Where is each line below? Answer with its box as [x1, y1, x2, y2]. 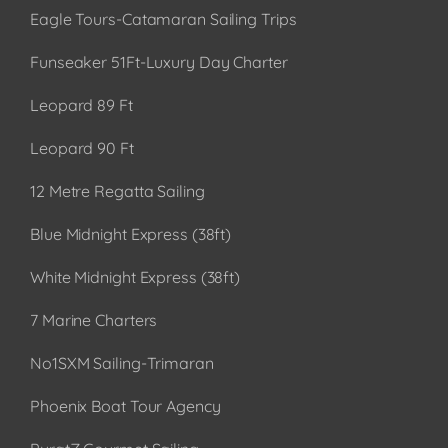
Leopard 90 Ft [30, 138, 134, 159]
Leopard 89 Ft [30, 95, 133, 116]
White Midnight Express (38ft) [30, 267, 241, 288]
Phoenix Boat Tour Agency [30, 396, 221, 417]
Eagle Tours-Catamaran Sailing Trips [30, 9, 297, 30]
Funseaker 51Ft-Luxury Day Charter [30, 52, 288, 73]
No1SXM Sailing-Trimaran [30, 353, 214, 374]
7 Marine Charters [30, 310, 158, 331]
